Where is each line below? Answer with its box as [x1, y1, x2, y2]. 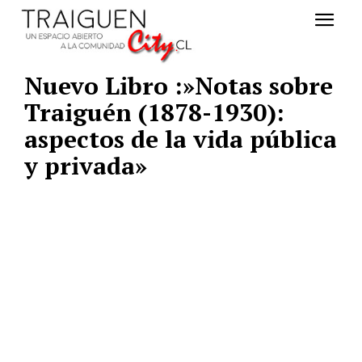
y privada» [24, 149, 147, 183]
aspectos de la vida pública [24, 123, 337, 156]
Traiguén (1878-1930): [24, 96, 284, 129]
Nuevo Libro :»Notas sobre [24, 69, 333, 103]
